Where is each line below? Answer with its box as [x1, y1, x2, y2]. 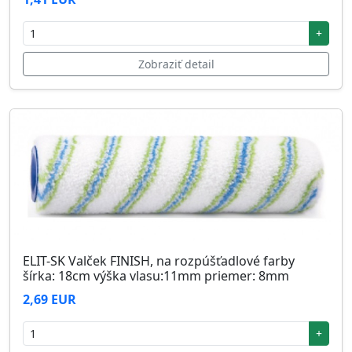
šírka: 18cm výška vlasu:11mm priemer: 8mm [23, 266, 289, 284]
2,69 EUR [23, 290, 76, 308]
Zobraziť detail [137, 57, 214, 72]
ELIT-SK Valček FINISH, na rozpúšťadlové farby [23, 251, 295, 269]
